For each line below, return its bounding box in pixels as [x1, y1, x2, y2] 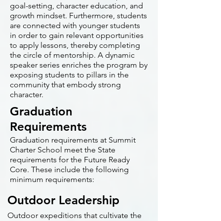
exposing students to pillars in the [10, 70, 129, 79]
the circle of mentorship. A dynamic [10, 50, 135, 60]
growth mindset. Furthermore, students [10, 11, 147, 20]
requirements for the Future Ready [10, 155, 130, 164]
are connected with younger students [10, 21, 140, 30]
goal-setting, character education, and [10, 1, 143, 10]
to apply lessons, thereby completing [10, 40, 140, 50]
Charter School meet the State [10, 145, 115, 154]
